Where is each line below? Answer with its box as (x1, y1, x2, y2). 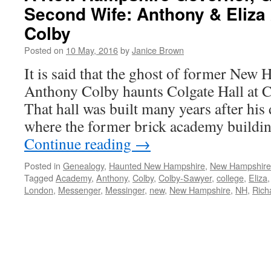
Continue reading (24, 133, 135, 154)
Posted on (24, 44, 64, 56)
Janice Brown (132, 44, 184, 56)
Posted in (24, 159, 60, 172)
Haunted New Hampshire (109, 159, 205, 172)
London (24, 183, 53, 196)
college (217, 171, 244, 184)
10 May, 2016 (66, 44, 118, 56)
